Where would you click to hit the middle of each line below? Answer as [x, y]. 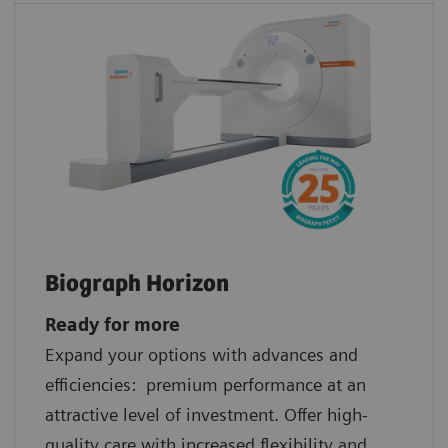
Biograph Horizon [137, 284]
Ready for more [112, 324]
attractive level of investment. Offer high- [206, 414]
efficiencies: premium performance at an [205, 384]
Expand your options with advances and [201, 354]
